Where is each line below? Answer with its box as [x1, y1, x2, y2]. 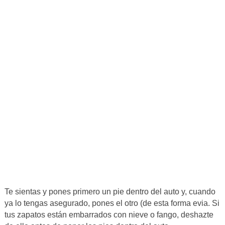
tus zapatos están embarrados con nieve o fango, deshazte [4, 210, 213, 219]
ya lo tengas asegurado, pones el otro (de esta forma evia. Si [4, 198, 219, 207]
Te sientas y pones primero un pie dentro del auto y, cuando [4, 187, 215, 196]
